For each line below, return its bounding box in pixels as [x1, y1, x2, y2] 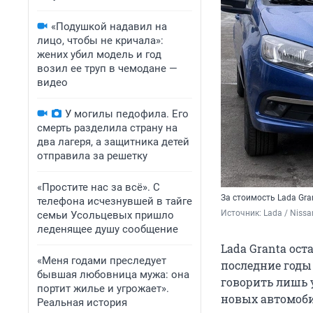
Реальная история [37, 296, 127, 309]
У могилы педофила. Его [65, 108, 189, 120]
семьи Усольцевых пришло [37, 209, 174, 221]
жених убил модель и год [37, 48, 161, 61]
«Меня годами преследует [37, 254, 166, 267]
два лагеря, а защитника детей [37, 136, 189, 148]
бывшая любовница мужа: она [37, 268, 189, 281]
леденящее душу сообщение [37, 223, 178, 235]
